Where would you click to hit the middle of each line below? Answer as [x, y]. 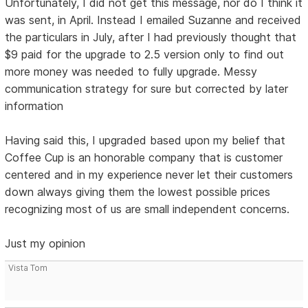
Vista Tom [28, 267]
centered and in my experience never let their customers [149, 174]
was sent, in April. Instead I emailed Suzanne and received [153, 20]
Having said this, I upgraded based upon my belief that [145, 140]
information [34, 106]
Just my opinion [45, 243]
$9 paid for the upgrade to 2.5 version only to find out [145, 54]
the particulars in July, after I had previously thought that [151, 37]
